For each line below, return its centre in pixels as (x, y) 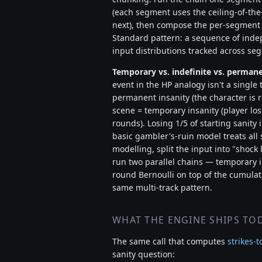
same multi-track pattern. (162, 187)
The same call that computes (170, 241)
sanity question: (144, 254)
